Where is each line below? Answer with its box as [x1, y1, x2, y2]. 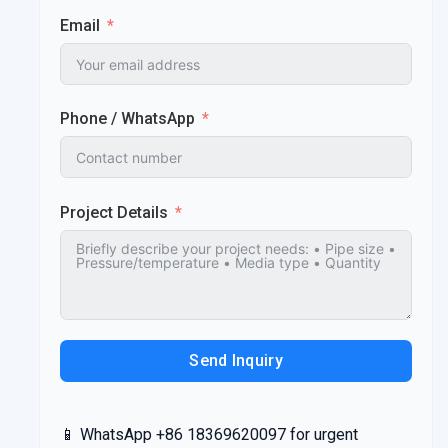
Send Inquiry [189, 350, 283, 370]
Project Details [60, 202, 168, 222]
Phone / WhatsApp [60, 109, 195, 129]
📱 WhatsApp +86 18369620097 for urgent [60, 424, 358, 444]
